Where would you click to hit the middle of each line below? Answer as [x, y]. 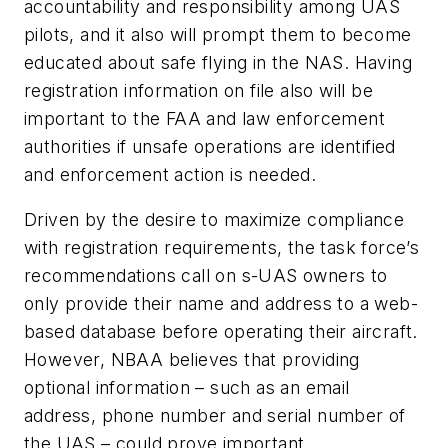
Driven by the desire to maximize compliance [214, 220]
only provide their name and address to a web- [221, 304]
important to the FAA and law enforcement [204, 118]
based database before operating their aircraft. [221, 332]
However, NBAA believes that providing [192, 360]
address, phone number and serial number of [215, 416]
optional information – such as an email [187, 388]
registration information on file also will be [198, 90]
